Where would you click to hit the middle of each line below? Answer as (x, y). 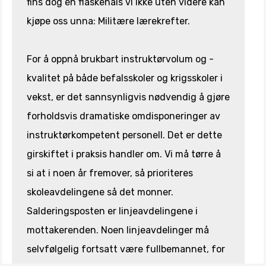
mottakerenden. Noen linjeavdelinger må (118, 230)
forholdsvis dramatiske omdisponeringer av (123, 116)
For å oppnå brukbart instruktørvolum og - (120, 59)
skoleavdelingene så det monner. (100, 192)
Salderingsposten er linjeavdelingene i (112, 211)
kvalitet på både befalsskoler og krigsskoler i (125, 78)
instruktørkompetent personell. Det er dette (124, 135)
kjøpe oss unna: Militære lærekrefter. (108, 21)
